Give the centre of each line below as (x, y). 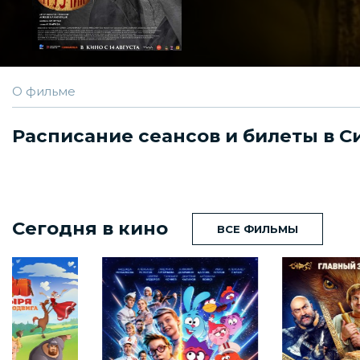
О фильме (44, 91)
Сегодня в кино (90, 229)
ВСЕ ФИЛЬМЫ (258, 229)
